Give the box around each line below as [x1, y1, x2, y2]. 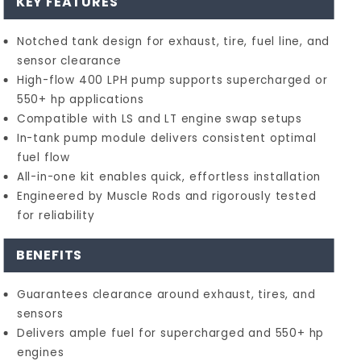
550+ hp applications [16, 92, 144, 107]
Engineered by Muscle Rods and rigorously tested [16, 189, 317, 204]
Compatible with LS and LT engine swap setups [16, 111, 302, 127]
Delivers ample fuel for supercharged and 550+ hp [16, 326, 325, 341]
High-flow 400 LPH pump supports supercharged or [16, 73, 328, 88]
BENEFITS [15, 246, 83, 264]
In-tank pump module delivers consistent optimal [16, 131, 317, 146]
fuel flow [16, 150, 70, 165]
